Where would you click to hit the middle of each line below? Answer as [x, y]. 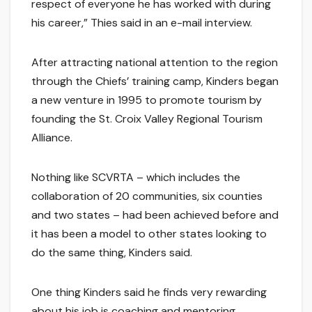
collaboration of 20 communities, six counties [147, 196]
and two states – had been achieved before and [155, 215]
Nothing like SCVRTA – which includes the [136, 178]
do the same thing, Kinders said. [112, 253]
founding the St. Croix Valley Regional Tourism [147, 119]
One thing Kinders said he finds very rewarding [149, 292]
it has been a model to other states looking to [149, 234]
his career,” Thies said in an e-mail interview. [142, 23]
